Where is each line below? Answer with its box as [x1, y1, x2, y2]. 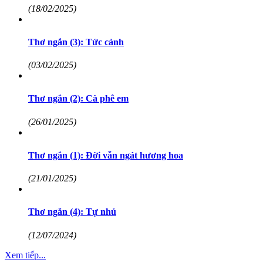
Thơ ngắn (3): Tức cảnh [28, 36, 124, 47]
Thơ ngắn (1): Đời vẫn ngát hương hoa [28, 150, 183, 160]
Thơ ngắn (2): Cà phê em [28, 93, 129, 104]
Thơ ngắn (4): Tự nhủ [28, 207, 116, 217]
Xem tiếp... [5, 249, 46, 260]
